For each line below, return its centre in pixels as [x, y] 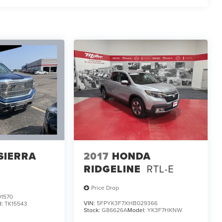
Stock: [93, 210]
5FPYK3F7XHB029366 [127, 203]
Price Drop [105, 188]
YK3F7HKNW [165, 210]
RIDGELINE [112, 169]
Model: [138, 210]
